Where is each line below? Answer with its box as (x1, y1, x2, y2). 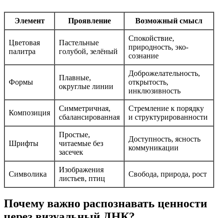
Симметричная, (59, 104, 110, 112)
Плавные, (59, 73, 91, 82)
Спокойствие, (128, 34, 174, 42)
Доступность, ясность (128, 134, 200, 143)
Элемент (14, 16, 45, 25)
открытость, (128, 77, 168, 86)
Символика (9, 169, 47, 178)
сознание (128, 51, 159, 60)
